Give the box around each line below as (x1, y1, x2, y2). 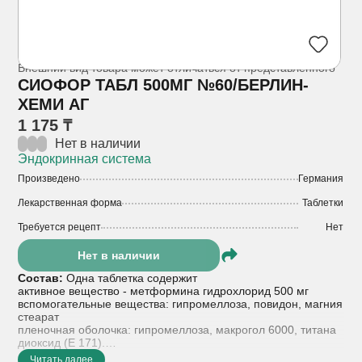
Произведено (18, 173, 81, 185)
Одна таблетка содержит (66, 271, 198, 285)
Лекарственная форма (18, 197, 123, 209)
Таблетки (302, 197, 344, 209)
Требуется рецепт (18, 221, 102, 234)
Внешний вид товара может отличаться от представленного (18, 61, 336, 75)
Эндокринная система (18, 152, 152, 166)
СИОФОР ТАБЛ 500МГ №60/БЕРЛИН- (18, 76, 309, 95)
